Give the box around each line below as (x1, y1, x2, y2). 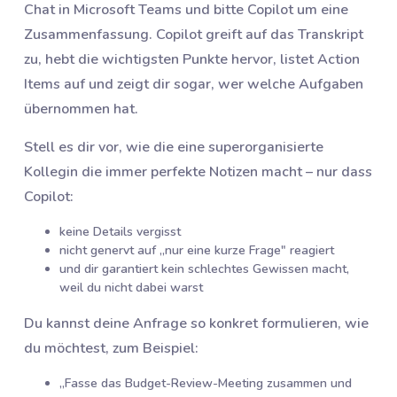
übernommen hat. (24, 99, 138, 120)
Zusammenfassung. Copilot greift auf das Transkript (24, 25, 363, 45)
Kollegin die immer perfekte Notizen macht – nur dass (24, 162, 372, 183)
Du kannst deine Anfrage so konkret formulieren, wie (24, 314, 369, 334)
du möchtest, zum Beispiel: (24, 339, 198, 359)
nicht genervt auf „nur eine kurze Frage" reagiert (59, 242, 334, 260)
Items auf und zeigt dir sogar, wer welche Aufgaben (24, 74, 363, 95)
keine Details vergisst (59, 223, 181, 241)
